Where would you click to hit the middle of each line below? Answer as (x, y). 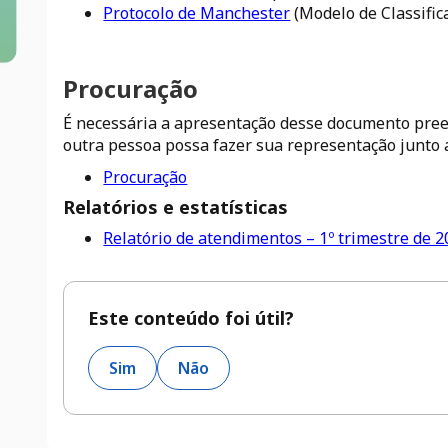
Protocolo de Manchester (197, 13)
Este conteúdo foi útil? (191, 318)
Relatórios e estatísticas (176, 207)
